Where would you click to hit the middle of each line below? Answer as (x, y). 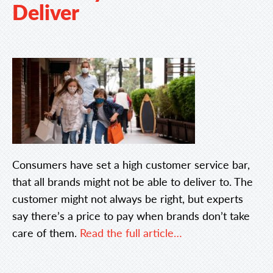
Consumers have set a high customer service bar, (131, 164)
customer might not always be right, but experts (128, 198)
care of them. (46, 232)
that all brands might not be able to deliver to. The (133, 181)
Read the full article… (131, 232)
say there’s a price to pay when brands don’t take (131, 215)
